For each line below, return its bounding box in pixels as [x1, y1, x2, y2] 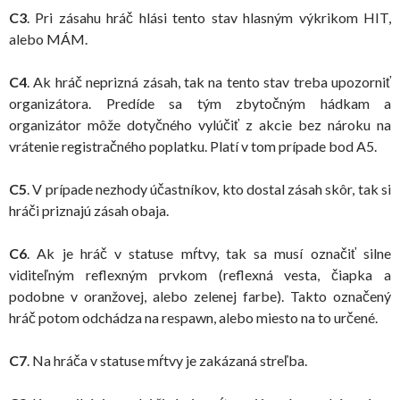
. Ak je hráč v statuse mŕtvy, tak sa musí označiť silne [27, 245, 391, 262]
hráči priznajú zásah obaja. [9, 202, 169, 219]
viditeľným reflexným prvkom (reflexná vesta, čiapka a [9, 266, 391, 283]
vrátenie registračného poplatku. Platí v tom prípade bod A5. [9, 137, 377, 154]
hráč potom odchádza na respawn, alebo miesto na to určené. [9, 309, 378, 326]
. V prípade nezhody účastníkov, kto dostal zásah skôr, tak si [27, 180, 391, 197]
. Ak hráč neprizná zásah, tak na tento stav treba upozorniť [27, 73, 391, 90]
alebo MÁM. [9, 30, 87, 47]
